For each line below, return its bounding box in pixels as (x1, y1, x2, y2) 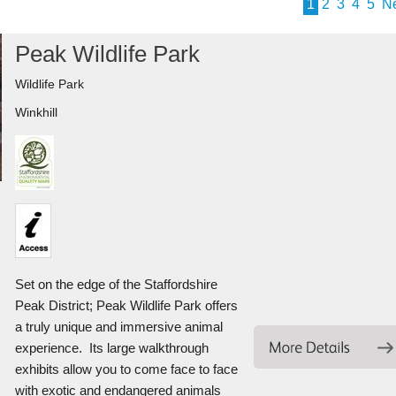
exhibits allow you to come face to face (14, 362, 238, 377)
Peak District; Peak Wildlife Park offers (14, 298, 238, 313)
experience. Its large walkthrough (14, 340, 209, 355)
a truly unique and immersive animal (14, 319, 223, 334)
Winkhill (14, 105, 57, 119)
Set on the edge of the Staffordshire (14, 277, 217, 292)
